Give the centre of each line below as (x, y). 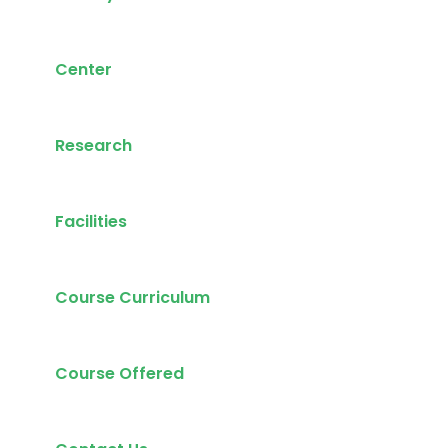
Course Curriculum (132, 297)
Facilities (91, 221)
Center (83, 69)
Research (93, 145)
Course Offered (119, 373)
